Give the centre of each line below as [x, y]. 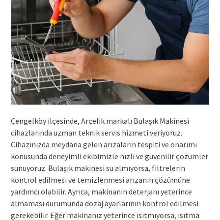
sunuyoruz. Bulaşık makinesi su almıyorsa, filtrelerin [98, 168]
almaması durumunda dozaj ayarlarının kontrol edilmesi [104, 203]
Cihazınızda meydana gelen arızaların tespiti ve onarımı [104, 144]
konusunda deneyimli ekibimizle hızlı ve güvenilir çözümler [109, 156]
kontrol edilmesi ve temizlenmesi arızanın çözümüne [100, 179]
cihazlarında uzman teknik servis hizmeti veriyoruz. [96, 132]
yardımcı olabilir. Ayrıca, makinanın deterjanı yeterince [101, 191]
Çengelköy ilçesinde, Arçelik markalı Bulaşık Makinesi [100, 121]
